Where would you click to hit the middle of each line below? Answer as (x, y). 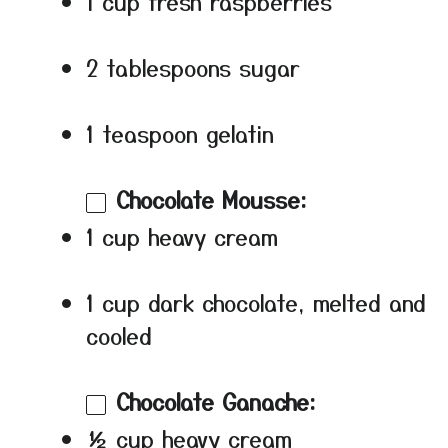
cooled (119, 334)
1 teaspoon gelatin (180, 132)
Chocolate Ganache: (216, 400)
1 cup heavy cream (182, 235)
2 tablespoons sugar (193, 66)
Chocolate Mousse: (211, 198)
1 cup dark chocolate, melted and (256, 301)
